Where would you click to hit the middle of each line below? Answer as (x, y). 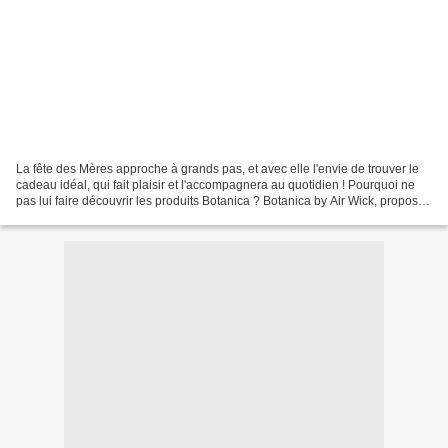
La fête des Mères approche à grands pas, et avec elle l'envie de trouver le (217, 169)
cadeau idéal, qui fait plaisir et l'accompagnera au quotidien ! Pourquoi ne (215, 185)
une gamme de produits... (85, 217)
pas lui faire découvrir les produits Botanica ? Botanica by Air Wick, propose (220, 201)
